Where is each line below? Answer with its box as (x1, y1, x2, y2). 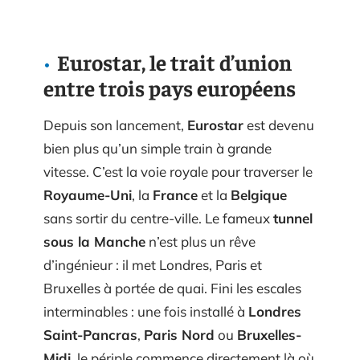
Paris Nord (144, 326, 215, 343)
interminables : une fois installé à (43, 303, 248, 320)
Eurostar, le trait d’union (57, 48, 292, 76)
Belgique (231, 186, 287, 203)
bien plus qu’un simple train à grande (43, 140, 272, 157)
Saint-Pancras (43, 326, 137, 343)
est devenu (243, 117, 314, 133)
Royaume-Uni (43, 186, 132, 203)
